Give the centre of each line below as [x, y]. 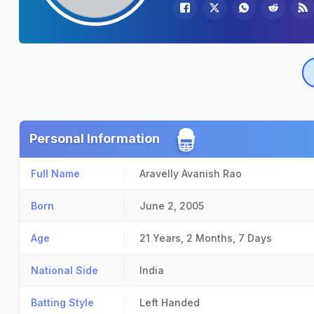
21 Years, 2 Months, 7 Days [206, 238]
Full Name [55, 173]
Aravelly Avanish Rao [191, 173]
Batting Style [62, 302]
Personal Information [95, 138]
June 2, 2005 [172, 206]
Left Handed [170, 302]
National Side [64, 270]
